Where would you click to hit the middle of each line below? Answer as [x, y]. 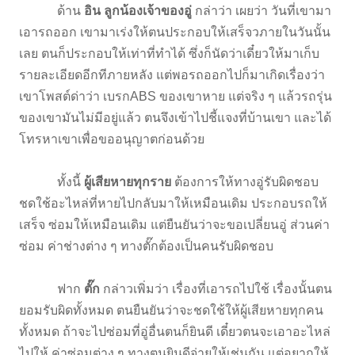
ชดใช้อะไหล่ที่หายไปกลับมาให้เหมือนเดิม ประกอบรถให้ [173, 203]
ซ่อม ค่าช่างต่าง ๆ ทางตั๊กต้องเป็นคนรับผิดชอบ [148, 246]
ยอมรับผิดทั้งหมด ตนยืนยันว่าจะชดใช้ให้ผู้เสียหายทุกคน [171, 310]
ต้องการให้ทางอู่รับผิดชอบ [246, 181]
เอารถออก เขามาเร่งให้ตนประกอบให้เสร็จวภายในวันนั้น [175, 32]
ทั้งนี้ [50, 181]
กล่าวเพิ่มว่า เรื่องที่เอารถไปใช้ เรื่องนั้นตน [216, 288]
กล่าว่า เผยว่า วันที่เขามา [263, 10]
